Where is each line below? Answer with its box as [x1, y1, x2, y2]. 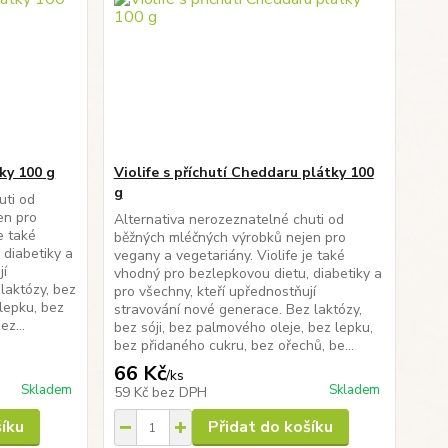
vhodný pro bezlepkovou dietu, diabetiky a [113, 264, 382, 283]
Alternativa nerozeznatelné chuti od [113, 210, 344, 229]
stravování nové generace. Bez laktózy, [113, 300, 362, 319]
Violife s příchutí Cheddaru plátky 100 [113, 163, 374, 182]
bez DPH [151, 383, 207, 402]
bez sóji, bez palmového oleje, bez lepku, [113, 318, 373, 337]
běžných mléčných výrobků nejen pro [113, 228, 346, 247]
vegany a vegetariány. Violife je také [113, 246, 345, 265]
